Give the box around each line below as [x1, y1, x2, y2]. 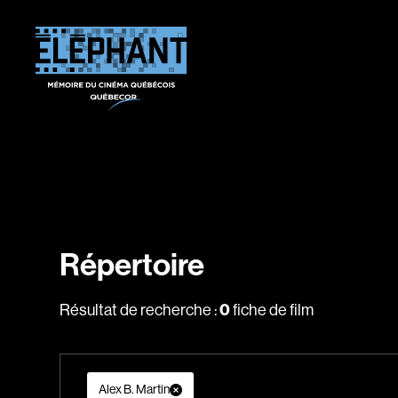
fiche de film [230, 299, 314, 320]
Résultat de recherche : [60, 299, 220, 320]
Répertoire [60, 244, 205, 283]
